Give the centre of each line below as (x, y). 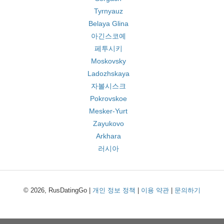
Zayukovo (108, 123)
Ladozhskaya (108, 73)
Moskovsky (108, 61)
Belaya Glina (108, 23)
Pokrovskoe (108, 98)
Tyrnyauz (108, 11)
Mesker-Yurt (108, 111)
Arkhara (108, 136)
